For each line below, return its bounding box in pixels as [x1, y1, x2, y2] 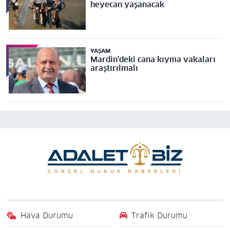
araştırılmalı [90, 63, 138, 73]
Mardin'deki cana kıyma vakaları [90, 54, 216, 65]
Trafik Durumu [131, 210, 187, 221]
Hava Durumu [21, 210, 73, 221]
